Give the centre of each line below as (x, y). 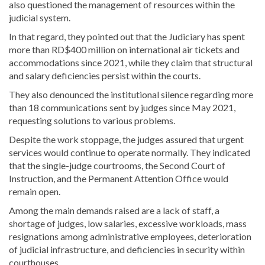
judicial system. (40, 18)
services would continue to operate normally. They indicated (130, 153)
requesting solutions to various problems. (92, 121)
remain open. (35, 192)
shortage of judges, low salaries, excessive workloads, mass (128, 224)
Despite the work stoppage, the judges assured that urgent (126, 140)
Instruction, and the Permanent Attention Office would (119, 179)
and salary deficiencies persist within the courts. (105, 76)
